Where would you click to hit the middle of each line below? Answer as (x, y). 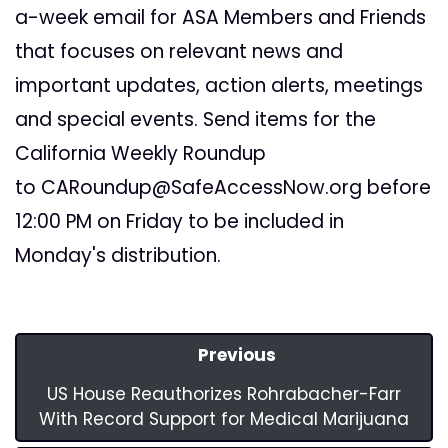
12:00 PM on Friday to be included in (179, 222)
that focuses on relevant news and (179, 52)
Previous (237, 355)
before (396, 188)
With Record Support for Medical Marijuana (224, 419)
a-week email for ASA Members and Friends (220, 18)
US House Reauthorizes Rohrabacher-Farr (224, 394)
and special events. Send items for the (195, 120)
